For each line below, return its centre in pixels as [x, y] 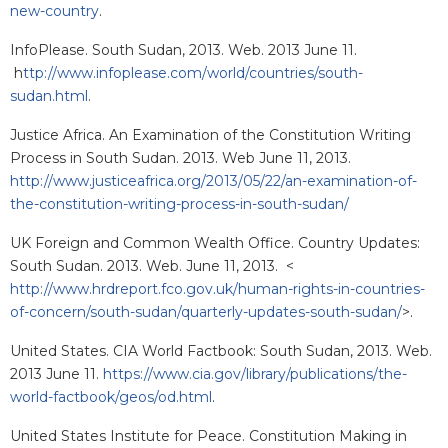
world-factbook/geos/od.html [111, 397]
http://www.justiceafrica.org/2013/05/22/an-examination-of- [213, 181]
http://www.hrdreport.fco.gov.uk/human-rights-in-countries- [217, 289]
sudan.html [49, 96]
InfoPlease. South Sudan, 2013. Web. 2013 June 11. [183, 50]
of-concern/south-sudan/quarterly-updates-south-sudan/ [206, 312]
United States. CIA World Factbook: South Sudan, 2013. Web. [221, 351]
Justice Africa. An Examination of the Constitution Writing [210, 135]
